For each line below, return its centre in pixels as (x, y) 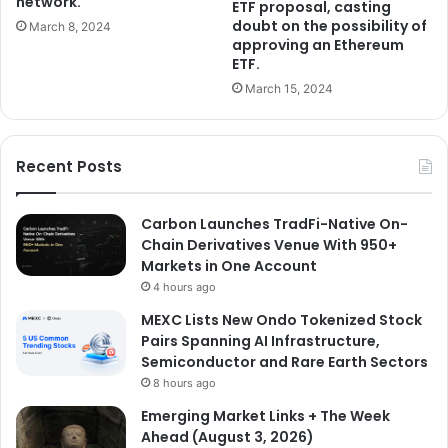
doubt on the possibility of (329, 26)
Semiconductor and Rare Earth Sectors (284, 362)
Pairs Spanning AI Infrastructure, (260, 341)
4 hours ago (184, 287)
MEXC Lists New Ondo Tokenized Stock (281, 320)
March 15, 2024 (289, 89)
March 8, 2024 (70, 27)
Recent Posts (69, 167)
